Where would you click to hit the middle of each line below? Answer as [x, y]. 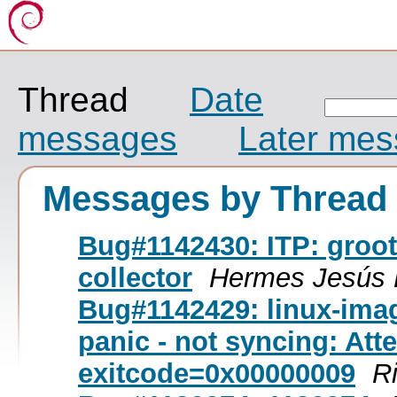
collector [135, 277]
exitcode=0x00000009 [217, 373]
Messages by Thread [215, 198]
